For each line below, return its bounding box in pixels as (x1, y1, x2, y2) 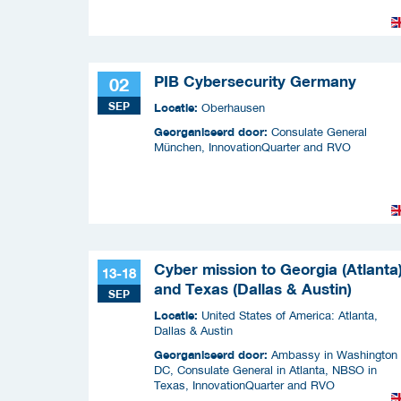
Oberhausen (201, 100, 265, 115)
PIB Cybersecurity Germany (154, 72, 356, 90)
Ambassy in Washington (271, 347, 397, 362)
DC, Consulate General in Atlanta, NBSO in (154, 363, 377, 377)
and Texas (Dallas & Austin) (154, 279, 352, 298)
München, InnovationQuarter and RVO (154, 140, 351, 154)
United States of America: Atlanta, (201, 308, 378, 322)
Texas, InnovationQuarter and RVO (154, 378, 335, 392)
